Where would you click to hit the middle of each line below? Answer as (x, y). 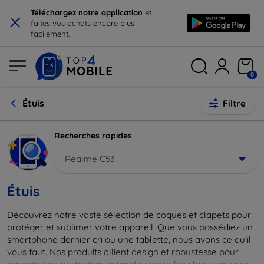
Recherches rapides (93, 136)
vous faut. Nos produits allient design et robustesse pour (123, 252)
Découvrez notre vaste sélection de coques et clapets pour (129, 214)
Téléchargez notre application (88, 12)
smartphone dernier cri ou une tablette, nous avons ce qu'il (129, 239)
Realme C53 (90, 159)
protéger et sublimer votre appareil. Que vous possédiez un (130, 227)
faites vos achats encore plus (82, 23)
